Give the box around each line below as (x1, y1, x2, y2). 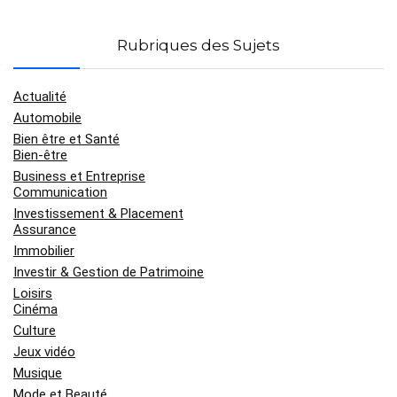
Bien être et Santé (13, 131, 120, 147)
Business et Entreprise (13, 168, 145, 184)
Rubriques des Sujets (117, 36, 280, 54)
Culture (13, 323, 56, 339)
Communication (13, 184, 107, 200)
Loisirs (13, 285, 52, 301)
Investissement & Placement (13, 206, 183, 222)
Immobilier (13, 243, 74, 259)
